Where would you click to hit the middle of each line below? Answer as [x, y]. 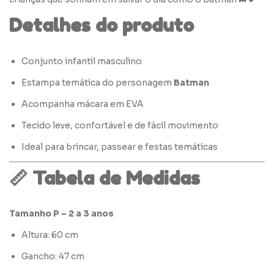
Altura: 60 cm [50, 235]
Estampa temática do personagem [98, 83]
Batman [191, 83]
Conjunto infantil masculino [82, 61]
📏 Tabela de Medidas [105, 178]
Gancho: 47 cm [53, 257]
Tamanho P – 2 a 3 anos [61, 214]
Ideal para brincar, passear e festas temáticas [120, 147]
